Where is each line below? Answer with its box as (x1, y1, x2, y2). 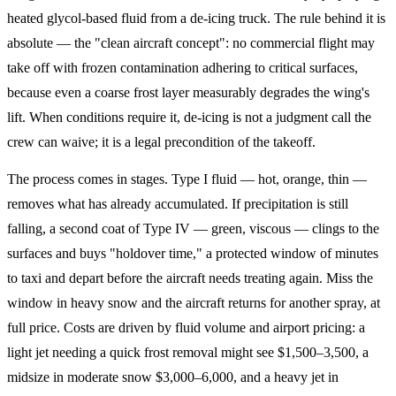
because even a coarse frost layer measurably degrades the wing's (7, 85, 369, 101)
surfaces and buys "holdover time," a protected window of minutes (7, 245, 378, 261)
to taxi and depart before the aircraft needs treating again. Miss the (7, 270, 373, 286)
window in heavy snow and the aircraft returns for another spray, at (7, 294, 380, 310)
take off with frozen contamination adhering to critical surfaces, (7, 60, 358, 76)
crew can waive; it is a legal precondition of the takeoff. (7, 134, 316, 150)
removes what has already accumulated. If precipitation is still (7, 195, 348, 211)
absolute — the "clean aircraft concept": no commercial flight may (7, 35, 375, 51)
